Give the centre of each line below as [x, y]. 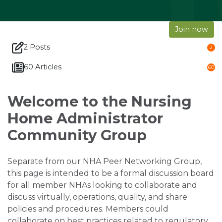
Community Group [77, 135]
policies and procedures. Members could [88, 209]
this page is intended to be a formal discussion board [111, 173]
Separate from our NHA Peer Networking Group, [105, 161]
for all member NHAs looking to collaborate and [102, 185]
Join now [192, 29]
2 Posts [37, 47]
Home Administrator [85, 118]
